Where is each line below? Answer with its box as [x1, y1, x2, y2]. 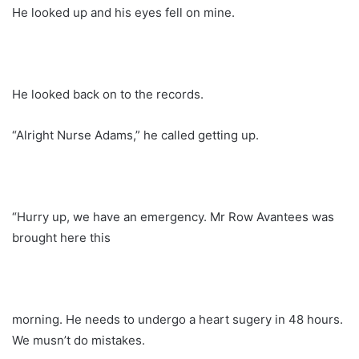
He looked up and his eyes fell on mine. [12, 4, 235, 20]
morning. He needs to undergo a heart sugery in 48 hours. [12, 311, 343, 327]
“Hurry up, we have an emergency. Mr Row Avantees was [12, 208, 334, 224]
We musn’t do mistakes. [12, 332, 145, 348]
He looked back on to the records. [12, 86, 204, 102]
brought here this [12, 229, 111, 245]
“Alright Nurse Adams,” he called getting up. [12, 127, 259, 143]
